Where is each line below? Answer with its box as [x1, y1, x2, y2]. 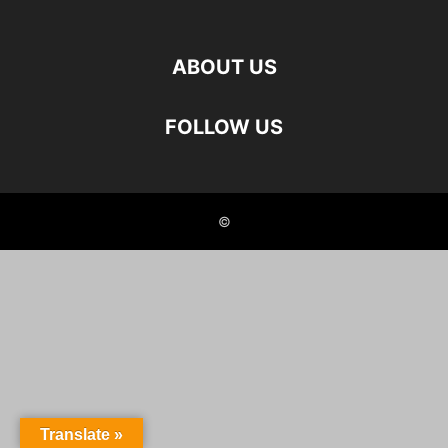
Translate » [40, 426, 123, 443]
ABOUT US [171, 55, 277, 79]
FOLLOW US [165, 115, 283, 139]
